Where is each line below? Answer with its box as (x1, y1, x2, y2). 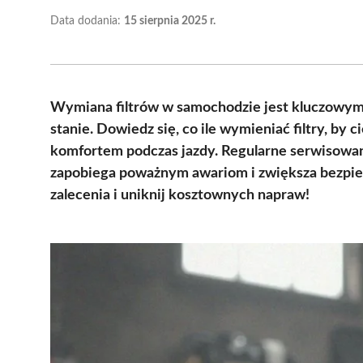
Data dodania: (50, 15, 124, 27)
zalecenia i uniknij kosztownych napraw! (50, 187, 310, 203)
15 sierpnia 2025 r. (124, 15, 216, 27)
